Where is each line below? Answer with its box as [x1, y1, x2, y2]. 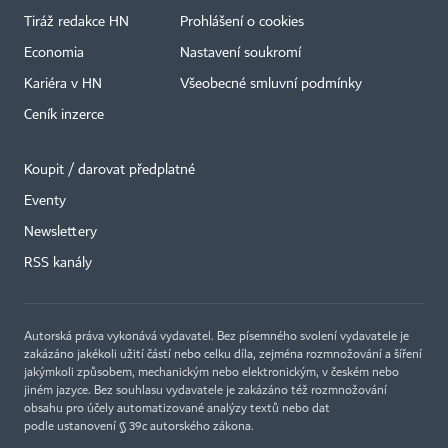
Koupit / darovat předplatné [24, 162, 195, 177]
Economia [24, 45, 84, 60]
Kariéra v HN [24, 76, 102, 91]
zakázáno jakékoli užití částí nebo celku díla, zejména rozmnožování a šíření [24, 348, 422, 361]
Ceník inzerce [24, 107, 104, 122]
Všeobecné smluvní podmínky [180, 76, 362, 91]
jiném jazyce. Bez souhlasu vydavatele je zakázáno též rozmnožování [24, 384, 387, 397]
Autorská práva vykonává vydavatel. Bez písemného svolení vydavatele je [24, 330, 409, 343]
